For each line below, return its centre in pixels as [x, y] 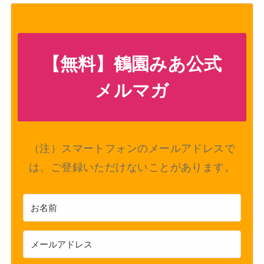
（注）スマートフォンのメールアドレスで [132, 149]
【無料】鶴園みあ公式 [132, 64]
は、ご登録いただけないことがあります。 [132, 168]
